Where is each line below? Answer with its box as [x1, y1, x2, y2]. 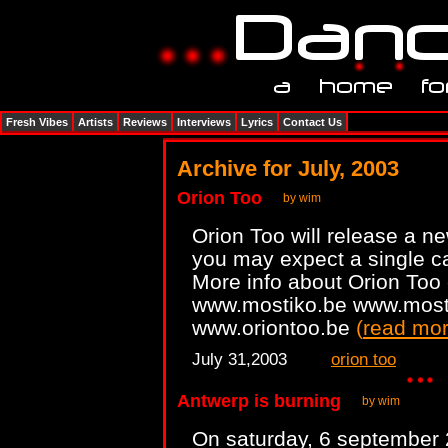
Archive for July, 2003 [177, 156, 399, 181]
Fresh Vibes [6, 116, 68, 128]
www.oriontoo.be [192, 316, 356, 339]
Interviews [177, 116, 231, 128]
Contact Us [283, 116, 342, 128]
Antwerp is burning [177, 391, 341, 411]
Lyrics [241, 116, 273, 128]
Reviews [123, 116, 167, 128]
